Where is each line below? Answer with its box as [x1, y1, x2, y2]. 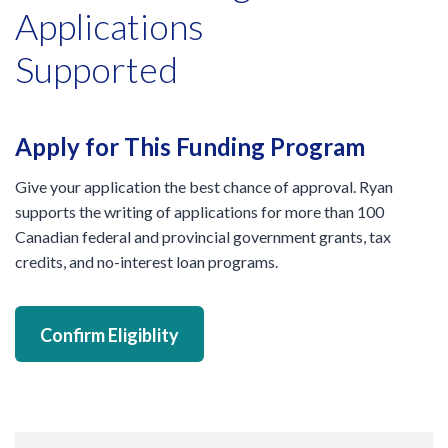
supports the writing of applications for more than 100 [15, 202, 384, 222]
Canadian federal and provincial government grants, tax [15, 227, 391, 247]
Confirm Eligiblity [40, 324, 179, 347]
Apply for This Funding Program [15, 132, 365, 162]
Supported [15, 47, 178, 92]
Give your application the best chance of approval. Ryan [15, 177, 393, 197]
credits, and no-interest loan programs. [15, 252, 278, 272]
